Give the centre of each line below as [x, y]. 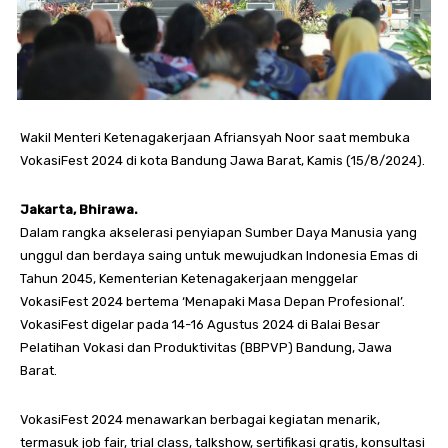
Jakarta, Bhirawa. [79, 209]
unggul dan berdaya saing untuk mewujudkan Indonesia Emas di [219, 255]
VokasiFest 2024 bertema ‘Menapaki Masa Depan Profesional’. [212, 301]
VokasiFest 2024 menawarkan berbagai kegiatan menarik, [200, 419]
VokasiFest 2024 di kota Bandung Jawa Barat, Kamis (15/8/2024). [222, 160]
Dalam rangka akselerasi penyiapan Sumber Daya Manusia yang [218, 232]
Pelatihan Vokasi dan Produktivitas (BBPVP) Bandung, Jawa [206, 347]
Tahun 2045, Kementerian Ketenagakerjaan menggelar [189, 278]
